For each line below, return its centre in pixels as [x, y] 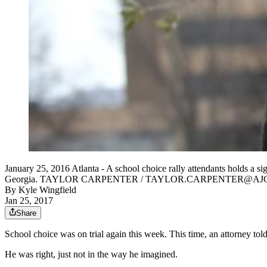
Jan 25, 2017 [29, 201]
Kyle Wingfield [47, 190]
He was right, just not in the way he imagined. [91, 254]
